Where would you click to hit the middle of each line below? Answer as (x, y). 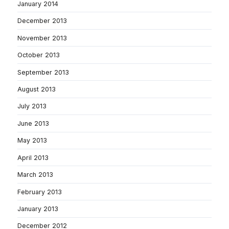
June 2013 (33, 123)
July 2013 (32, 106)
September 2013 (43, 72)
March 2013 (35, 175)
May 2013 (32, 141)
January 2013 (38, 209)
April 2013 (33, 157)
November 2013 (42, 38)
